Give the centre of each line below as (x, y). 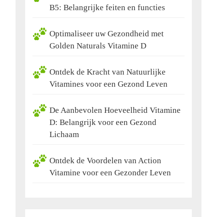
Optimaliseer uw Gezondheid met (107, 34)
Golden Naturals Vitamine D (98, 46)
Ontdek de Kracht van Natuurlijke (108, 72)
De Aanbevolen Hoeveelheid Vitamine (115, 110)
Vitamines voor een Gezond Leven (108, 84)
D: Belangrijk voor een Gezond (103, 123)
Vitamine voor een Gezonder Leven (110, 173)
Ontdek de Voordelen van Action (105, 161)
